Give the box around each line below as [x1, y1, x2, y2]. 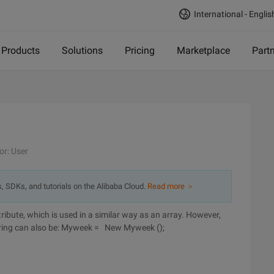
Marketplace [177, 45, 230, 56]
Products [1, 45, 40, 56]
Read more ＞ [147, 182, 194, 191]
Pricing [125, 45, 155, 56]
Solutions [62, 45, 103, 56]
